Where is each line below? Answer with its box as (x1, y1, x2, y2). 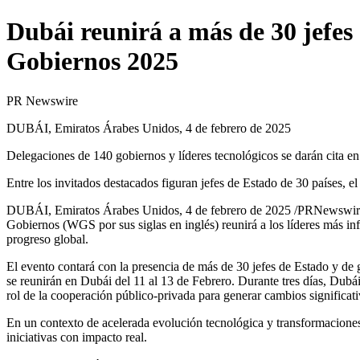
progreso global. (6, 231, 88, 246)
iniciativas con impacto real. (6, 329, 147, 344)
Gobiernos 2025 (6, 47, 178, 76)
